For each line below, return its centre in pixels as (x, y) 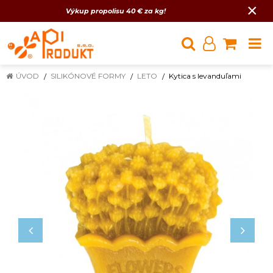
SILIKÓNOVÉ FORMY (88, 76)
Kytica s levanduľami (205, 76)
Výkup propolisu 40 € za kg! (117, 11)
